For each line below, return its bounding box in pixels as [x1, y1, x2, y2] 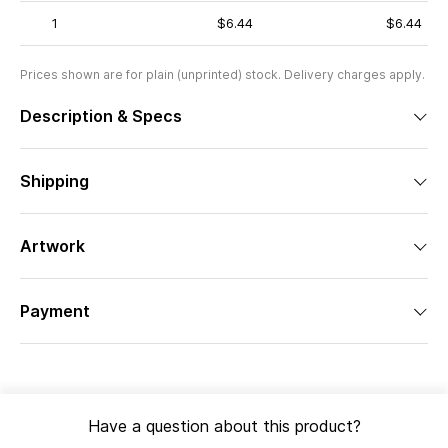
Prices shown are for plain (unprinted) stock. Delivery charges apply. [20, 67, 425, 82]
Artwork [20, 236, 85, 256]
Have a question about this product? [87, 416, 361, 436]
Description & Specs [20, 106, 182, 126]
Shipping [20, 171, 89, 191]
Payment [20, 301, 90, 321]
